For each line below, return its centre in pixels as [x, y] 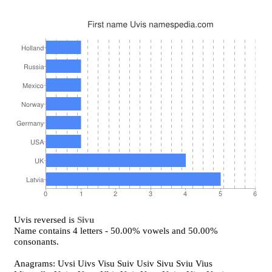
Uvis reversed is [46, 220]
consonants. [37, 242]
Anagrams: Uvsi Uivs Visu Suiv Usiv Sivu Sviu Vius [114, 263]
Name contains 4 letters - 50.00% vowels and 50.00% [116, 231]
